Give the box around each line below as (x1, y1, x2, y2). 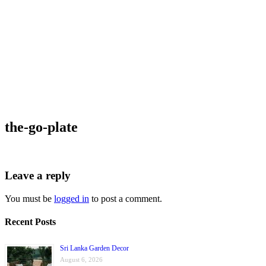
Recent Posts (5, 217, 56, 227)
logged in (54, 193, 89, 204)
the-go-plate (5, 119, 78, 135)
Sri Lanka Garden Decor (60, 244, 129, 253)
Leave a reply (5, 169, 71, 182)
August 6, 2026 (60, 256, 103, 264)
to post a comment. (89, 193, 162, 204)
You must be (5, 193, 54, 204)
